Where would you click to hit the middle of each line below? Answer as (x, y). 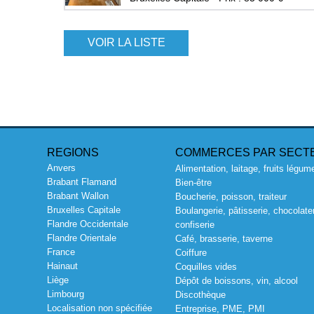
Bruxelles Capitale (84, 210)
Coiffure (191, 253)
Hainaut (63, 266)
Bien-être (193, 183)
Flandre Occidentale (88, 224)
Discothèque (200, 295)
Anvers (62, 168)
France (61, 252)
